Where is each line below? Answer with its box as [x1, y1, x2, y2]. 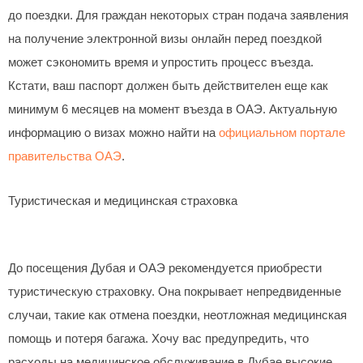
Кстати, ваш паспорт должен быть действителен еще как [8, 79, 328, 93]
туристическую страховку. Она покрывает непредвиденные [8, 285, 341, 299]
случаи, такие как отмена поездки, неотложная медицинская [8, 309, 347, 322]
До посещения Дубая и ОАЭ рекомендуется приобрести [8, 262, 322, 275]
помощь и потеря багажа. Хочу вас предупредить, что [8, 332, 309, 346]
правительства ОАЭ [8, 150, 122, 164]
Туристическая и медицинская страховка [8, 194, 237, 207]
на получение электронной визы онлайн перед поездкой [8, 32, 322, 46]
